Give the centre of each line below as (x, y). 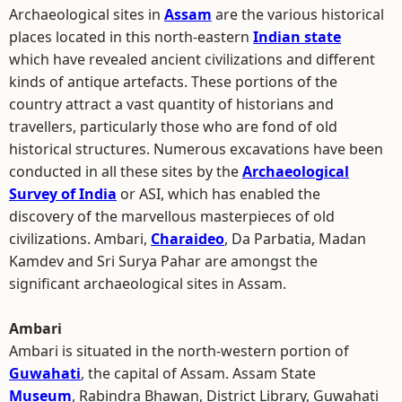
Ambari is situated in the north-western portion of (179, 351)
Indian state (297, 37)
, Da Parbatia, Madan (295, 239)
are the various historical (298, 14)
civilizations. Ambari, (80, 239)
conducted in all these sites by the (126, 171)
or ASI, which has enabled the (218, 194)
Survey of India (63, 194)
